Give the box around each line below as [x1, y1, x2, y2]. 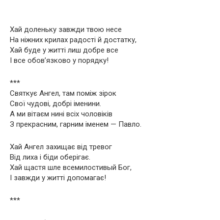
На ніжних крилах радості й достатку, [10, 35, 137, 44]
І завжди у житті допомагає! [10, 173, 106, 182]
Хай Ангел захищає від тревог [10, 142, 112, 151]
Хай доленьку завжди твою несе [10, 25, 122, 34]
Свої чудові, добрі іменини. [10, 99, 101, 108]
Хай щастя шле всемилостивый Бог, [10, 163, 132, 172]
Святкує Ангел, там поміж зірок [10, 88, 116, 98]
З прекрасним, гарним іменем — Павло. [10, 119, 141, 129]
